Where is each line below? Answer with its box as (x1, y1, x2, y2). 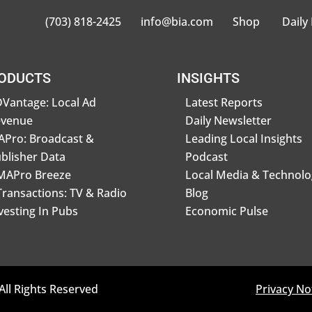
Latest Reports (185, 94, 263, 110)
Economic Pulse (185, 203, 268, 219)
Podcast (185, 148, 228, 164)
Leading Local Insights (185, 130, 302, 146)
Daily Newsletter (185, 112, 272, 128)
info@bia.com (140, 14, 213, 30)
